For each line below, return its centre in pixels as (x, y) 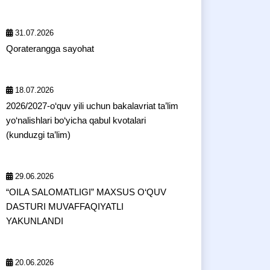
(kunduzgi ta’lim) (38, 135)
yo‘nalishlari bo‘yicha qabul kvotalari (76, 120)
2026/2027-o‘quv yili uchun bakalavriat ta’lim (92, 106)
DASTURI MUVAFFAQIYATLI (65, 206)
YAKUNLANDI (35, 221)
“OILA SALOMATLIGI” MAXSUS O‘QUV (86, 192)
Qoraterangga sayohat (50, 49)
